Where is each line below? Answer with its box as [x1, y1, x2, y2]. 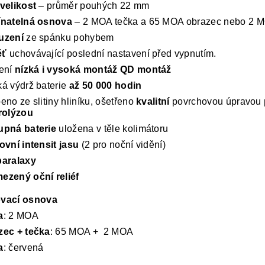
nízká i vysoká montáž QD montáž [14, 64, 172, 75]
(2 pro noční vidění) [79, 140, 166, 150]
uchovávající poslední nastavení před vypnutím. [7, 49, 216, 59]
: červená [3, 243, 44, 253]
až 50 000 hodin [69, 80, 142, 91]
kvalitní [136, 96, 170, 107]
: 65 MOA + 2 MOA [50, 227, 134, 237]
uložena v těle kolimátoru [56, 124, 169, 134]
